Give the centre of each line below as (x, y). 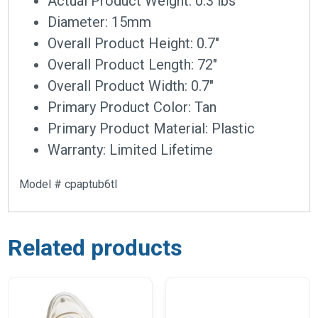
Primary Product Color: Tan (132, 108)
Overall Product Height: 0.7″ (134, 44)
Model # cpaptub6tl (68, 185)
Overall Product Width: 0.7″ (131, 86)
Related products (95, 248)
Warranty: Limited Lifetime (131, 150)
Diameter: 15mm (100, 22)
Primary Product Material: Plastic (152, 129)
